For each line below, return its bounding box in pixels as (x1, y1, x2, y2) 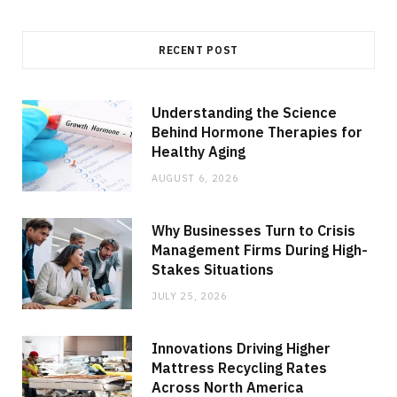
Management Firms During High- (152, 240, 368, 259)
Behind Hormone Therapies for (152, 122, 362, 141)
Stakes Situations (152, 260, 274, 278)
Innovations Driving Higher (152, 339, 331, 357)
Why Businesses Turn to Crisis (152, 221, 355, 239)
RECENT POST (158, 43, 239, 57)
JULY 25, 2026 (152, 289, 228, 302)
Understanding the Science (152, 103, 337, 121)
